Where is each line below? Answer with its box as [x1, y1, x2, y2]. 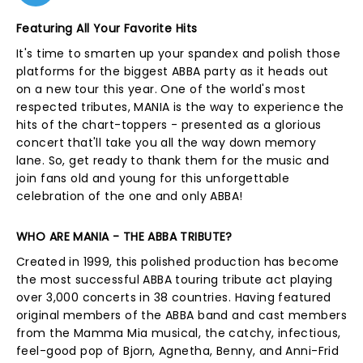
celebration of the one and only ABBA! [16, 188, 243, 204]
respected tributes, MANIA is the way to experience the [16, 99, 344, 115]
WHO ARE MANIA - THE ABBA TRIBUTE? [16, 228, 233, 245]
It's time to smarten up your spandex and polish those [16, 45, 341, 62]
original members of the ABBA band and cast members [16, 307, 348, 323]
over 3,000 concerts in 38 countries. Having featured [16, 289, 331, 305]
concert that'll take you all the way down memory [16, 135, 317, 151]
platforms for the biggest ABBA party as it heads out [16, 63, 329, 79]
